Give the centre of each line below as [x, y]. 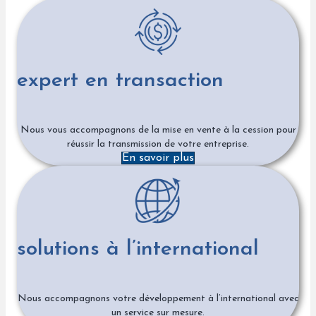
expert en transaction [120, 81]
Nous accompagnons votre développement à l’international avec [158, 299]
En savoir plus [158, 158]
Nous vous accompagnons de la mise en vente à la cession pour [158, 130]
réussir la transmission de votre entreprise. [158, 145]
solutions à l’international [138, 250]
